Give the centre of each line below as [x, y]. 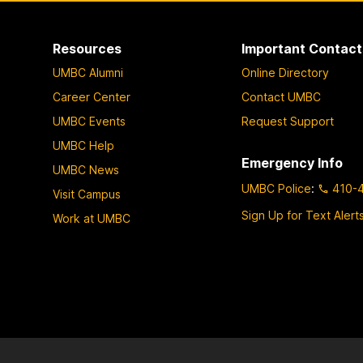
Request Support [288, 121]
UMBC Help [83, 145]
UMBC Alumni [88, 72]
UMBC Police [277, 189]
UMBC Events [89, 121]
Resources [87, 49]
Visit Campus [86, 194]
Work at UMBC [91, 218]
